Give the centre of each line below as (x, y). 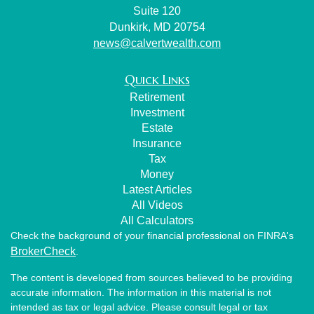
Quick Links (157, 79)
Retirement (157, 97)
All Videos (157, 205)
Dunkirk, (130, 27)
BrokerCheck (43, 251)
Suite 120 (157, 11)
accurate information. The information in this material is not (141, 292)
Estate (157, 128)
